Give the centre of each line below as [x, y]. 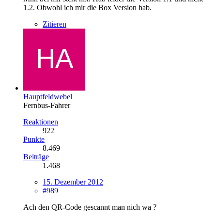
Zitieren [54, 24]
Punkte [34, 139]
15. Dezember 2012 [73, 182]
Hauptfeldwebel [48, 96]
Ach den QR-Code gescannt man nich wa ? [90, 207]
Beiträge [36, 156]
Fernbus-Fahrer [47, 105]
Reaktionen [41, 122]
